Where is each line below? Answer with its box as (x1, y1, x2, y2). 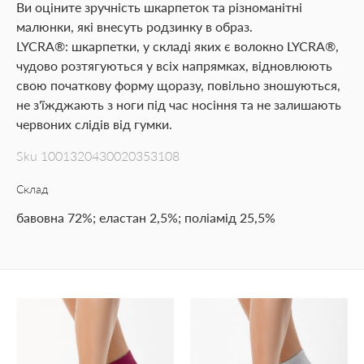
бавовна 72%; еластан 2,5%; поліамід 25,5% (16, 210, 275, 225)
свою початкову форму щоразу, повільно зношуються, (16, 77, 340, 93)
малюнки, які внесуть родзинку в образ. (16, 19, 253, 34)
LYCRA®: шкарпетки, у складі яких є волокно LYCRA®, (16, 38, 339, 54)
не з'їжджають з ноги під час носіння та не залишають (16, 97, 341, 112)
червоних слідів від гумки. (16, 116, 172, 132)
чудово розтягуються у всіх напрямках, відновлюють (16, 58, 332, 73)
